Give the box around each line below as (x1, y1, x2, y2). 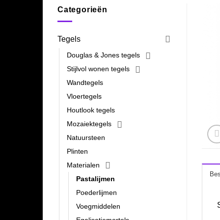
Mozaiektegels (67, 120, 111, 128)
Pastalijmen (76, 175, 115, 183)
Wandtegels (67, 79, 103, 87)
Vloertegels (67, 92, 102, 101)
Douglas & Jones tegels (67, 51, 140, 59)
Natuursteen (67, 134, 105, 142)
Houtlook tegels (67, 106, 115, 114)
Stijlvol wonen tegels (67, 65, 130, 73)
